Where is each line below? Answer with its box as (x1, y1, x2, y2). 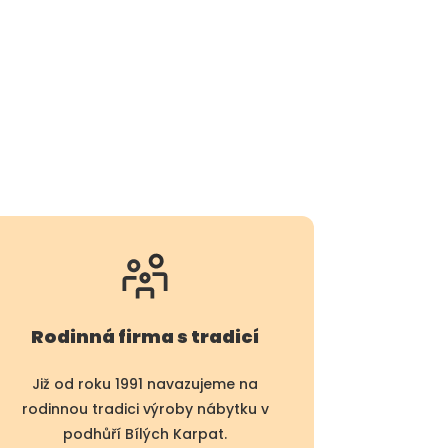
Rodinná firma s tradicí (31, 323, 260, 349)
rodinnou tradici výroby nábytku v (21, 398, 269, 419)
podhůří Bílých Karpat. (63, 423, 228, 444)
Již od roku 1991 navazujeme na (32, 373, 259, 394)
